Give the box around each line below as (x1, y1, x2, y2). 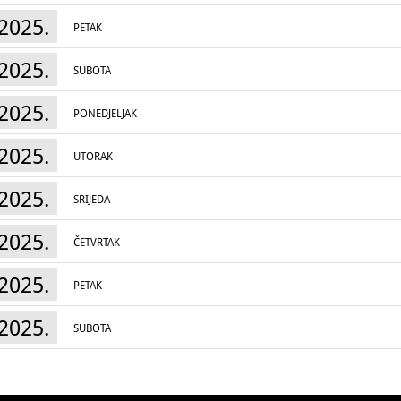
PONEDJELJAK (73, 107, 137, 120)
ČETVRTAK (73, 236, 120, 249)
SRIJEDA (73, 193, 110, 206)
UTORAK (73, 150, 113, 163)
